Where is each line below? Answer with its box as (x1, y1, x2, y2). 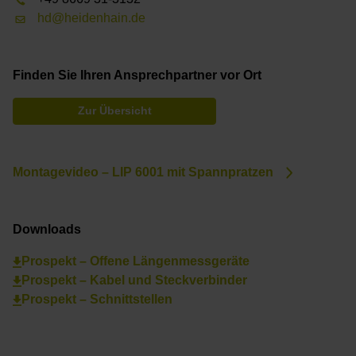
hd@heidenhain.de (37, 11, 146, 25)
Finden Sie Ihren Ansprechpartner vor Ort (13, 68, 261, 83)
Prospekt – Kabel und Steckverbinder (21, 273, 247, 288)
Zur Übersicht (77, 105, 152, 118)
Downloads (13, 222, 81, 237)
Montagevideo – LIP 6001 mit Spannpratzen (13, 165, 273, 180)
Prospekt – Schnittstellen (21, 292, 172, 307)
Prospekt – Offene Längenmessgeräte (21, 254, 250, 269)
